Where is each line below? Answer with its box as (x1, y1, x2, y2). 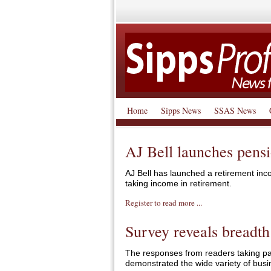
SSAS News (214, 105, 256, 116)
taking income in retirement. (125, 178, 234, 188)
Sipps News (161, 105, 201, 116)
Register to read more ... (125, 197, 202, 208)
